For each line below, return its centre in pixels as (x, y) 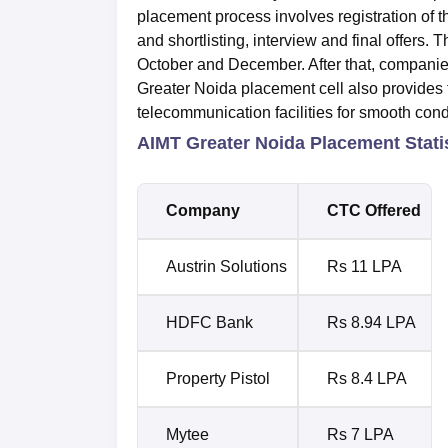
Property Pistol (218, 378)
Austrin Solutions (226, 266)
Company (203, 210)
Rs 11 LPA (364, 266)
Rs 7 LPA (360, 434)
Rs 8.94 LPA (371, 322)
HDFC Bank (209, 322)
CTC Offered (374, 210)
